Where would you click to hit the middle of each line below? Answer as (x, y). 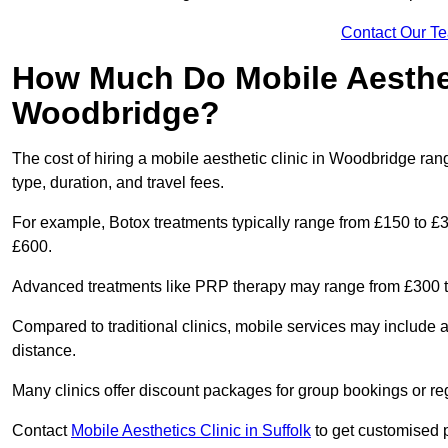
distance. (44, 351)
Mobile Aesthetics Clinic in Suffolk (191, 431)
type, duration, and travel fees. (118, 183)
